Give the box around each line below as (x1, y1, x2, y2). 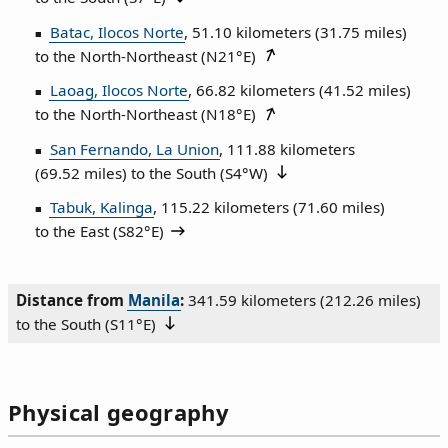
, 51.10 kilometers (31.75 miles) (183, 21, 407, 42)
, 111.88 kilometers (218, 138, 355, 159)
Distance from (15, 290, 128, 311)
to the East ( (34, 221, 118, 242)
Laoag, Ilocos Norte (49, 80, 188, 101)
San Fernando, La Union (49, 138, 219, 159)
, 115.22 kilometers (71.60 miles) (152, 197, 385, 218)
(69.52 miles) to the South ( (34, 162, 225, 183)
